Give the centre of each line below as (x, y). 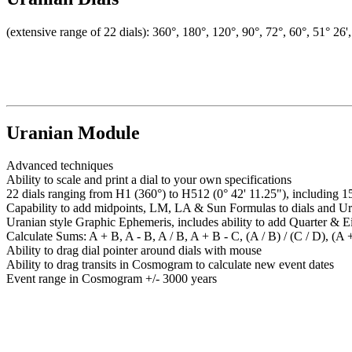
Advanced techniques (60, 166)
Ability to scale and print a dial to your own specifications (149, 180)
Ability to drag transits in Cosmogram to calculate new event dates (170, 265)
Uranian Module (73, 132)
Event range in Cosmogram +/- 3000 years (112, 279)
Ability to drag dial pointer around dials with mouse (134, 251)
